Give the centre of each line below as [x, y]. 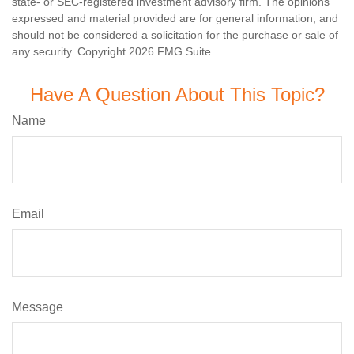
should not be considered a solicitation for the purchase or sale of [175, 34]
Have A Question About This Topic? [177, 94]
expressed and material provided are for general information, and [175, 18]
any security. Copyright [70, 51]
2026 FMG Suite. [171, 51]
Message [38, 307]
